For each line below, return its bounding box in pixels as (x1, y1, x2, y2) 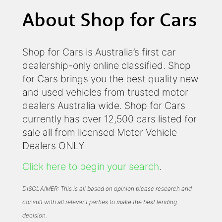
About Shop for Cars (22, 7, 197, 32)
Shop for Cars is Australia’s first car (22, 46, 176, 58)
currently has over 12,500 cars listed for (22, 113, 197, 125)
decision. (22, 212, 47, 220)
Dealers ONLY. (22, 140, 86, 152)
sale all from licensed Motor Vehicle (22, 126, 177, 139)
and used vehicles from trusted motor (22, 86, 188, 99)
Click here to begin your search (22, 161, 159, 173)
